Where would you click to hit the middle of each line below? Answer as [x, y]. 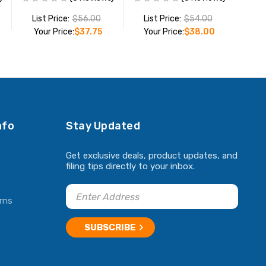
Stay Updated [103, 126]
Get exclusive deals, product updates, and [151, 156]
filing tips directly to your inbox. [130, 167]
